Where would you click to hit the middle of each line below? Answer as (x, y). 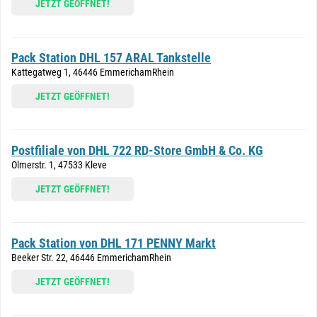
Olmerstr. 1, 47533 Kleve (59, 165)
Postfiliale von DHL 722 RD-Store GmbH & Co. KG (137, 150)
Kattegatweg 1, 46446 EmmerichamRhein (93, 72)
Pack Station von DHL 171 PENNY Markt (114, 243)
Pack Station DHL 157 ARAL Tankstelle (111, 58)
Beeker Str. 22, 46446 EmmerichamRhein (91, 258)
